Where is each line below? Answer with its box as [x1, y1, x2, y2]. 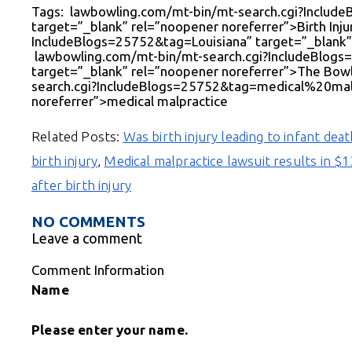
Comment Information [31, 262, 164, 277]
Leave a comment [31, 229, 142, 246]
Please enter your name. [31, 321, 188, 337]
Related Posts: [31, 128, 123, 144]
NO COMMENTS [31, 212, 145, 230]
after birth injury [31, 177, 132, 192]
